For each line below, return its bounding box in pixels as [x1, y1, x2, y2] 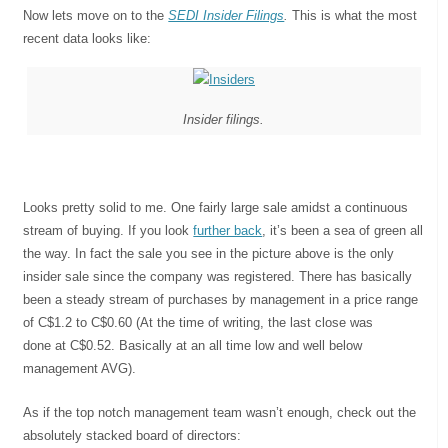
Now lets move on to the [23, 7, 169, 23]
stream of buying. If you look [23, 222, 194, 238]
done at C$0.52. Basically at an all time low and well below [23, 337, 363, 353]
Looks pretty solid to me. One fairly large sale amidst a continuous [23, 199, 409, 215]
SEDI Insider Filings [168, 7, 285, 23]
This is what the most [292, 7, 418, 23]
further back [193, 222, 263, 238]
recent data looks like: [23, 30, 152, 46]
